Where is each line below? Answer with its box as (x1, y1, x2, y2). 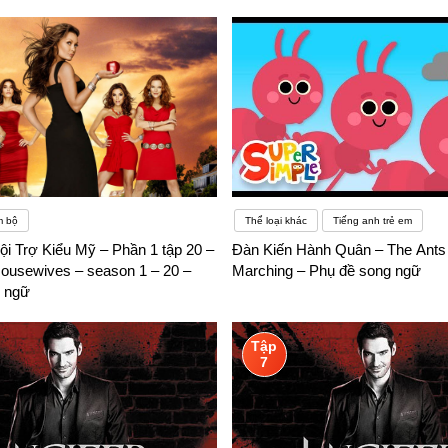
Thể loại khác (244, 215, 307, 227)
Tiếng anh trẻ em (332, 215, 412, 227)
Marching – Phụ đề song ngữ (231, 262, 421, 280)
